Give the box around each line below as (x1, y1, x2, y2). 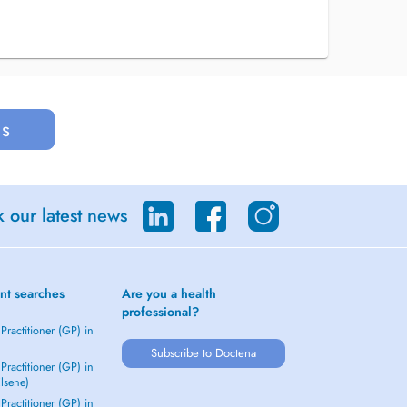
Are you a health (122, 284, 217, 303)
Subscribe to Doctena (150, 344, 256, 362)
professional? (122, 303, 200, 321)
